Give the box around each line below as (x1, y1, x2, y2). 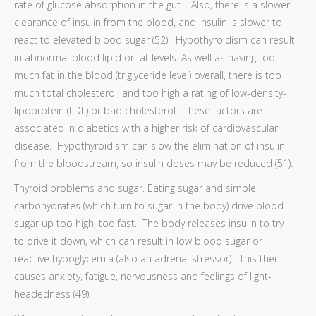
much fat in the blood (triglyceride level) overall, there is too (14, 68, 281, 82)
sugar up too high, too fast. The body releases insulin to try (14, 217, 284, 230)
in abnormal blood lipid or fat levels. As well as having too (14, 51, 275, 64)
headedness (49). (14, 287, 91, 300)
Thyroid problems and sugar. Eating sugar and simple (14, 181, 256, 195)
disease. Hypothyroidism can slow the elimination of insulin (14, 139, 285, 152)
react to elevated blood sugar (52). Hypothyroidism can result (14, 33, 295, 47)
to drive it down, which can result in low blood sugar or (14, 234, 262, 248)
